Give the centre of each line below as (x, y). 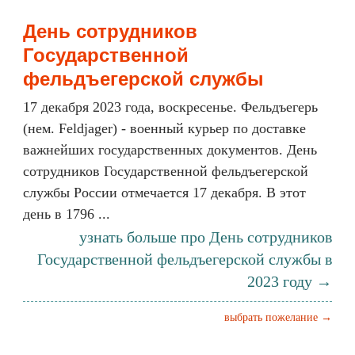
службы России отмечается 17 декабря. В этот (164, 193)
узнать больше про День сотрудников (206, 237)
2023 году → (290, 281)
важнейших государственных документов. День (170, 150)
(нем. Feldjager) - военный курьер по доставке (164, 128)
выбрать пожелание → (278, 317)
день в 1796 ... (67, 214)
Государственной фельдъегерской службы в (185, 259)
